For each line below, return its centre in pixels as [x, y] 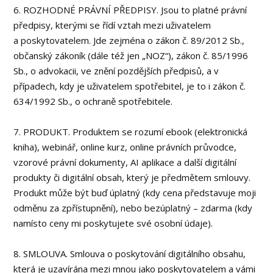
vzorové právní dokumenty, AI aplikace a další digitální [125, 162]
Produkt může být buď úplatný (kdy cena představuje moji [135, 193]
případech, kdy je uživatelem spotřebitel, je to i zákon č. [130, 86]
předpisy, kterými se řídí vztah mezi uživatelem [112, 25]
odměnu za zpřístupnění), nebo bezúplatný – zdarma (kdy [133, 208]
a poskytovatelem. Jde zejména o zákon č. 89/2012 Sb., [129, 40]
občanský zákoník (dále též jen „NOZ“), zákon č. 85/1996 [131, 55]
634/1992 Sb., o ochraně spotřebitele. [93, 101]
